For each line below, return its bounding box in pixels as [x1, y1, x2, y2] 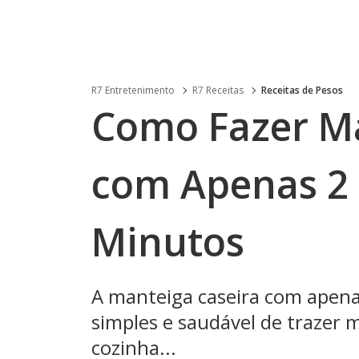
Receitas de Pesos [261, 83, 343, 97]
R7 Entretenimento [91, 83, 175, 97]
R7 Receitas [192, 83, 244, 97]
